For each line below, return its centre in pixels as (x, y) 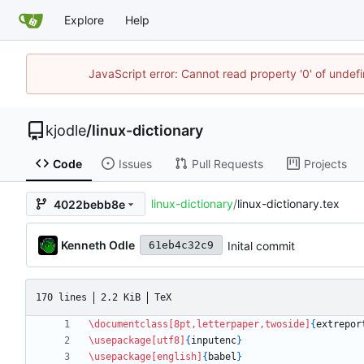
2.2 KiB (121, 297)
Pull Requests (227, 163)
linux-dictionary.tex (288, 204)
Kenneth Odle (97, 245)
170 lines (61, 297)
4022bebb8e (89, 204)
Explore (84, 20)
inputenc (214, 341)
